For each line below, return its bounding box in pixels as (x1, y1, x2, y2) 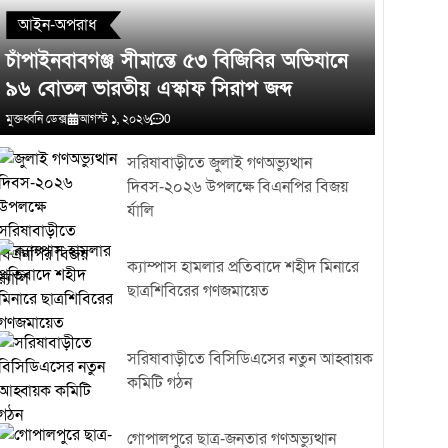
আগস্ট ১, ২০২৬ (79, 111, 151, 128)
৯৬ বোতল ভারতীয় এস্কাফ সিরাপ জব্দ (6, 76, 294, 103)
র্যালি (126, 200, 154, 223)
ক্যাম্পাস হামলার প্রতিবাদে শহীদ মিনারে (126, 256, 359, 279)
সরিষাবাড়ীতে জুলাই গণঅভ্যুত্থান (126, 152, 312, 175)
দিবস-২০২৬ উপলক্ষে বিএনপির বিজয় (126, 176, 348, 199)
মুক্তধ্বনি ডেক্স (6, 111, 68, 128)
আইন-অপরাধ (18, 14, 98, 37)
